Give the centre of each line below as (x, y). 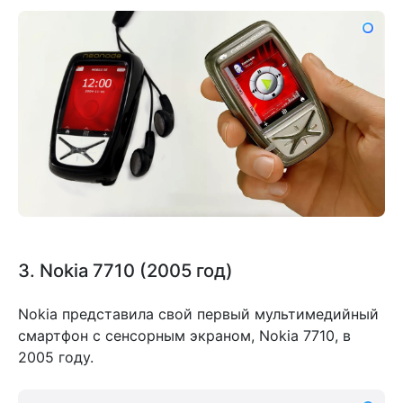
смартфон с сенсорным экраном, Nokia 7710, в (184, 336)
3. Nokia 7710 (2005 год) (125, 271)
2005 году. (56, 358)
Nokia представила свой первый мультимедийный (198, 314)
